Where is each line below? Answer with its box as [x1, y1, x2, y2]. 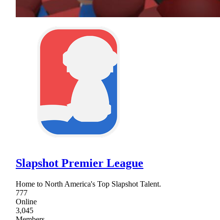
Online [16, 197, 37, 206]
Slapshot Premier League [16, 156, 143, 169]
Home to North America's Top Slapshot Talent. [16, 179, 161, 188]
